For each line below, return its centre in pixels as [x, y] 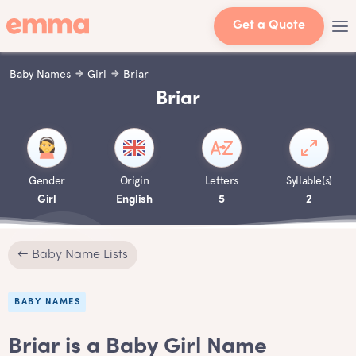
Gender [47, 180]
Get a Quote [269, 26]
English [134, 200]
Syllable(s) [309, 180]
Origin [134, 180]
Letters [222, 180]
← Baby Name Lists [73, 255]
